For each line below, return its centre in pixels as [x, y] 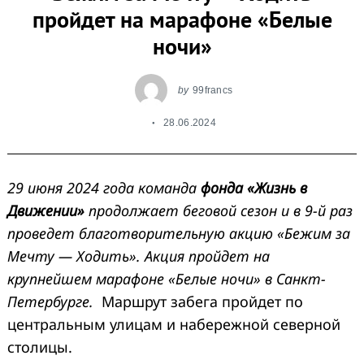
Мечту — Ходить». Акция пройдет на [139, 256]
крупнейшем [52, 278]
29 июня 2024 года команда [104, 187]
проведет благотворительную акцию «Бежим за [179, 233]
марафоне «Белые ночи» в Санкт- [211, 278]
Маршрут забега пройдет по [202, 301]
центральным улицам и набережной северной [174, 324]
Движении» [46, 210]
